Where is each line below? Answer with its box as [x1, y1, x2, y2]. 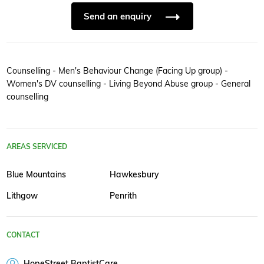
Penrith [109, 190, 137, 201]
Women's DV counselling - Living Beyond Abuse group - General [6, 78, 250, 89]
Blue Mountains [6, 169, 66, 180]
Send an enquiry [83, 10, 154, 22]
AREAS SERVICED [6, 141, 67, 151]
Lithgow [6, 190, 38, 201]
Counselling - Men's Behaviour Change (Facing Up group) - [6, 65, 228, 76]
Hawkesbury [109, 169, 159, 180]
